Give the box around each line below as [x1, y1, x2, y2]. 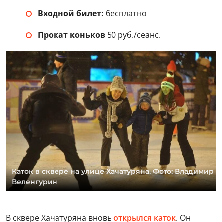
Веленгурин [12, 177, 57, 186]
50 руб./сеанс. [105, 29, 161, 41]
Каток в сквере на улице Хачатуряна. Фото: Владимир [12, 166, 214, 176]
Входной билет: [38, 8, 104, 19]
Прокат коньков [38, 29, 105, 41]
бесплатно [104, 8, 147, 19]
